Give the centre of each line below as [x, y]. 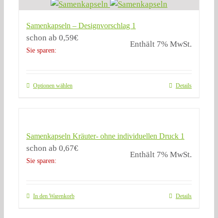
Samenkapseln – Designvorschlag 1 [81, 26]
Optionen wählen [53, 86]
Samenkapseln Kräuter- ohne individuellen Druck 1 [105, 136]
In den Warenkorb [54, 196]
